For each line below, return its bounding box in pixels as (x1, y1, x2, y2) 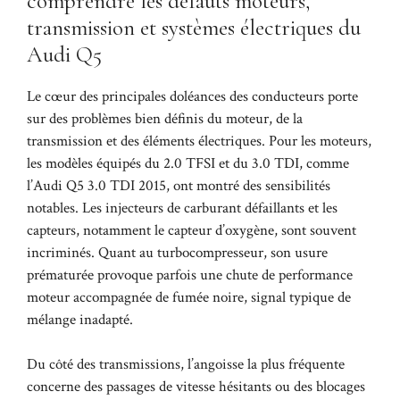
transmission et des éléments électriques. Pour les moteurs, (27, 130, 371, 151)
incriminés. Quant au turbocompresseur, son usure (27, 242, 328, 262)
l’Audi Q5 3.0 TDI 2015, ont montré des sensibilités (27, 175, 330, 196)
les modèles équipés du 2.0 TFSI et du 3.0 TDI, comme (27, 153, 349, 173)
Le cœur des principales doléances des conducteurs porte (27, 86, 358, 106)
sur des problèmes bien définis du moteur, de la (27, 108, 303, 129)
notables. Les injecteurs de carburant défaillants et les (27, 197, 337, 218)
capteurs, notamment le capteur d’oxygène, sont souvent (27, 220, 356, 240)
